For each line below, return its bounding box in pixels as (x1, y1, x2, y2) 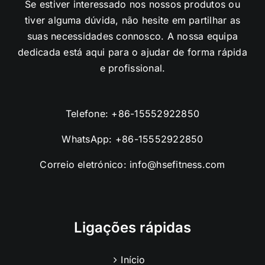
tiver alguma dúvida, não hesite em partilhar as (24, 14, 241, 26)
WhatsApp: (62, 132, 115, 145)
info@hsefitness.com (130, 158, 225, 170)
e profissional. (99, 62, 166, 74)
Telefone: (65, 107, 112, 119)
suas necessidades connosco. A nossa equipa (27, 30, 238, 42)
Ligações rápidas (74, 218, 191, 236)
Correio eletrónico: (40, 158, 130, 170)
